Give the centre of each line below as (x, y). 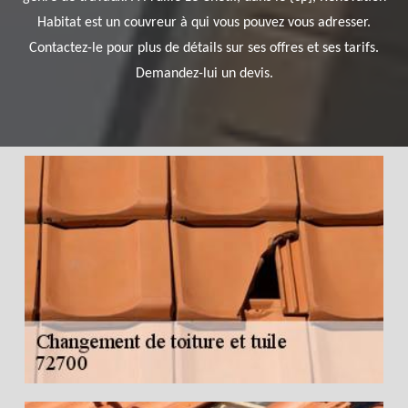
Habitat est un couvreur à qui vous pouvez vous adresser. (204, 23)
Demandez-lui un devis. (204, 74)
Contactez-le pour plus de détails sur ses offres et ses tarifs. (204, 48)
